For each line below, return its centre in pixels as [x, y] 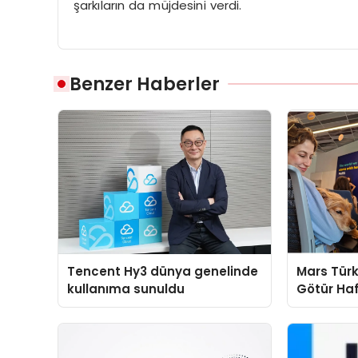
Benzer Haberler [145, 84]
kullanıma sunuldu [126, 289]
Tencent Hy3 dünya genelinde [163, 271]
